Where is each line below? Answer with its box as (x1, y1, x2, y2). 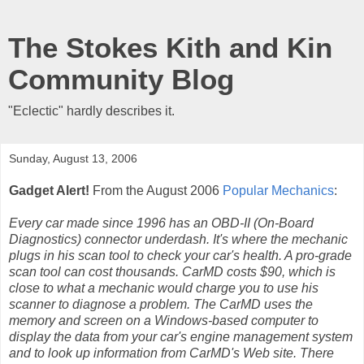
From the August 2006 (89, 183, 223, 197)
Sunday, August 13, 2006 (9, 152, 137, 165)
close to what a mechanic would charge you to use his (9, 280, 318, 295)
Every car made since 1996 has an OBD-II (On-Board (9, 215, 314, 230)
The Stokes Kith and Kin (8, 32, 332, 63)
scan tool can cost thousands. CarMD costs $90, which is (9, 264, 336, 279)
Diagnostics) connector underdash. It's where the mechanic (9, 232, 348, 246)
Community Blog (8, 64, 234, 95)
